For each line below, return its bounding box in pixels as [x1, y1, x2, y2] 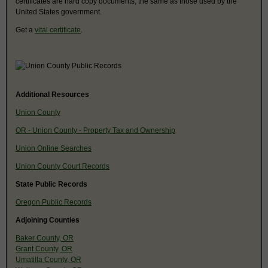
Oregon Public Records [16, 197, 92, 206]
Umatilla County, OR [16, 255, 81, 264]
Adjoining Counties [16, 215, 80, 224]
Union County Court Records [16, 162, 109, 170]
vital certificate [35, 25, 81, 34]
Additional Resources [16, 90, 89, 99]
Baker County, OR [16, 233, 74, 242]
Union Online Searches [16, 144, 92, 153]
